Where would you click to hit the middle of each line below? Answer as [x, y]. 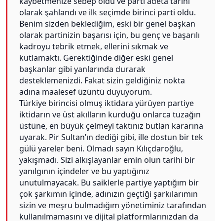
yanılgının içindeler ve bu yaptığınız [84, 171]
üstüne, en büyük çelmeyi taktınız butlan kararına [111, 126]
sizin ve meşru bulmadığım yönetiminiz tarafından [113, 205]
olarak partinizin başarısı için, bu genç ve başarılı [110, 35]
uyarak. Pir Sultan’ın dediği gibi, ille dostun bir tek [111, 137]
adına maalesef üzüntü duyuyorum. [86, 92]
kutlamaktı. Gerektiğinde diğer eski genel [96, 58]
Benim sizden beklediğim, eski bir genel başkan [107, 24]
